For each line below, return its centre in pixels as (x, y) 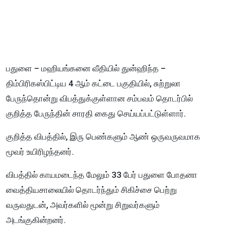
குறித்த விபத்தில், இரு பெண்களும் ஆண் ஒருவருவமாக (103, 137)
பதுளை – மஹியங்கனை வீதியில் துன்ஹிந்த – (86, 69)
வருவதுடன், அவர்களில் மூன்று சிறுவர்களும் (83, 205)
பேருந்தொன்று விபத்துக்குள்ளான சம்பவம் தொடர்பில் (99, 99)
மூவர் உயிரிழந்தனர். (41, 152)
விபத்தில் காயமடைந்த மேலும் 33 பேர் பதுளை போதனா (102, 175)
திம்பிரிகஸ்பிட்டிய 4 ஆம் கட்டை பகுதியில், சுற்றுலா (93, 84)
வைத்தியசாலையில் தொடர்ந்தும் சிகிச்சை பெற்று (91, 190)
